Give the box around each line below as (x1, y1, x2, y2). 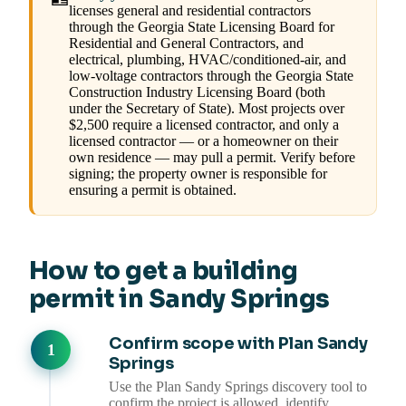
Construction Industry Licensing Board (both (69, 84, 325, 101)
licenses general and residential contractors (69, 3, 311, 19)
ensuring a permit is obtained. (69, 182, 237, 198)
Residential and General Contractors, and (69, 35, 304, 52)
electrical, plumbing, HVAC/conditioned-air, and (69, 52, 346, 68)
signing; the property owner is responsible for (69, 166, 327, 182)
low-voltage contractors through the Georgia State (69, 68, 353, 84)
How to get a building (29, 256, 298, 287)
